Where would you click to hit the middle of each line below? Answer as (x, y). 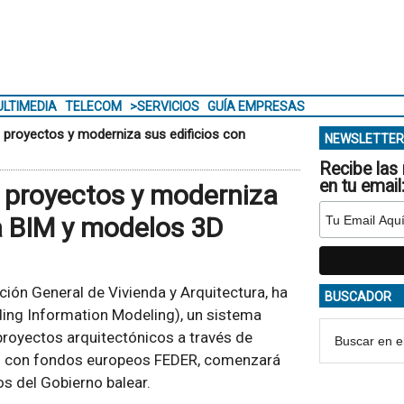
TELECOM (93, 106)
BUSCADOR (358, 297)
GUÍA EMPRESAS (256, 106)
